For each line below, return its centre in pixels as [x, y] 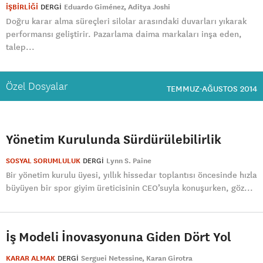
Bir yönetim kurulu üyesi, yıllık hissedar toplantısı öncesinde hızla [131, 175]
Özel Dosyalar [37, 86]
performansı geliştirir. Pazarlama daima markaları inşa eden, [124, 34]
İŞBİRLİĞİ [22, 7]
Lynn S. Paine [129, 161]
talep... [20, 47]
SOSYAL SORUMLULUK [43, 161]
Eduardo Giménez [94, 7]
